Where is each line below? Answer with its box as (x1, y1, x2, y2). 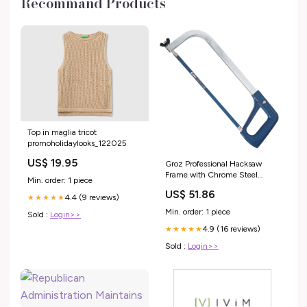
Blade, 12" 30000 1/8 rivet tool (165, 181, 280, 191)
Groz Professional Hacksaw (165, 159, 262, 169)
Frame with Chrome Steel (165, 170, 258, 180)
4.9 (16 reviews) (203, 224, 260, 234)
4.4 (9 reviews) (65, 193, 119, 203)
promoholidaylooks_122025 (27, 138, 127, 149)
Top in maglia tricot (27, 127, 97, 138)
